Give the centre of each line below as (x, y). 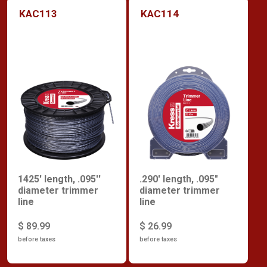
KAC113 (38, 13)
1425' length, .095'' (59, 179)
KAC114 (160, 13)
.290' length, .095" (179, 179)
